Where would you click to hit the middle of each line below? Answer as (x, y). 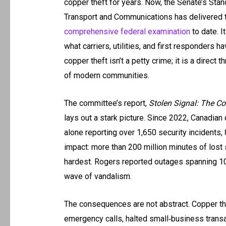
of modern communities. (106, 76)
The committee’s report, (106, 103)
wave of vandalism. (98, 177)
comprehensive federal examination (127, 32)
